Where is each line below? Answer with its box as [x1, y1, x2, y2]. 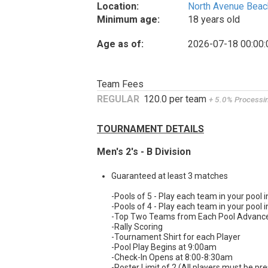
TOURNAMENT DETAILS [97, 123, 204, 135]
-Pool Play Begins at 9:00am [111, 242, 217, 252]
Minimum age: [97, 13, 160, 25]
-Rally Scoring [111, 222, 163, 232]
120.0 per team [141, 93, 209, 105]
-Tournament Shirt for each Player [111, 232, 240, 242]
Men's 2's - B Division [97, 146, 191, 158]
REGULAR [97, 93, 139, 105]
